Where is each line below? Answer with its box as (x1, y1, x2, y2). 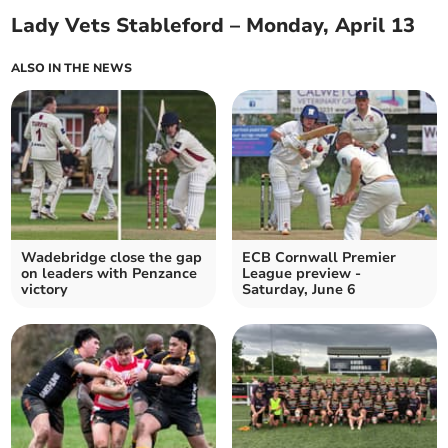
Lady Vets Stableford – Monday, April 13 (11, 12, 416, 40)
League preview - (242, 264, 361, 284)
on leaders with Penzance (21, 264, 198, 284)
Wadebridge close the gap (21, 248, 203, 268)
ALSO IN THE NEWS (11, 60, 133, 77)
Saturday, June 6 (242, 280, 355, 300)
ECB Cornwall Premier (242, 248, 396, 268)
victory (21, 280, 69, 300)
